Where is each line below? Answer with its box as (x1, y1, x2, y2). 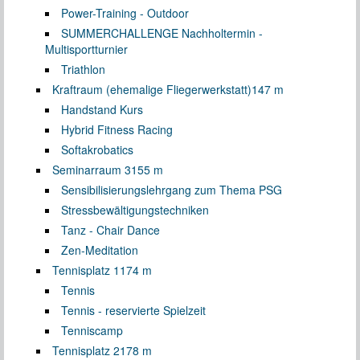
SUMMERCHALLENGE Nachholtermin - (61, 24, 263, 41)
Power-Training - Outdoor (61, 4, 189, 21)
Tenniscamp (61, 321, 123, 338)
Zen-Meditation (61, 241, 138, 258)
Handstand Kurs (61, 100, 143, 117)
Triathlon (61, 60, 105, 77)
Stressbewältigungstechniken (61, 201, 209, 218)
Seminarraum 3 (52, 161, 131, 178)
